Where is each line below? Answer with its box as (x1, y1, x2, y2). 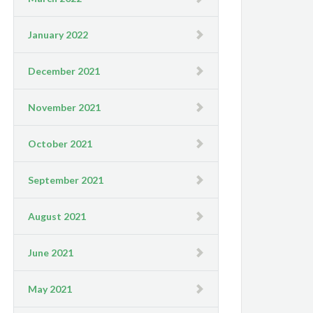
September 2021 (28, 173, 104, 186)
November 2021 (28, 101, 101, 113)
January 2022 (28, 28, 89, 41)
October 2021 (28, 137, 93, 150)
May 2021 (28, 282, 73, 295)
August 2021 (28, 210, 87, 222)
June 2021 (28, 246, 74, 259)
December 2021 (28, 64, 101, 77)
